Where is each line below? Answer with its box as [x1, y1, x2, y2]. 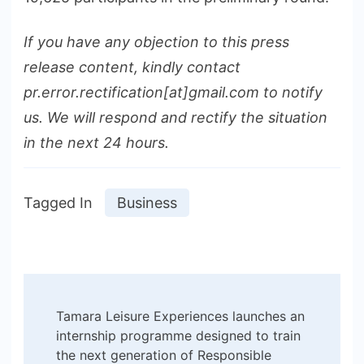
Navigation [23, 321, 176, 357]
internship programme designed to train [56, 327, 301, 344]
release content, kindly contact [24, 58, 240, 76]
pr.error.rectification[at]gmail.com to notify [24, 84, 323, 102]
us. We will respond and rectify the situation [24, 109, 327, 127]
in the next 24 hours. [24, 134, 169, 152]
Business [117, 194, 177, 212]
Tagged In [24, 194, 93, 212]
